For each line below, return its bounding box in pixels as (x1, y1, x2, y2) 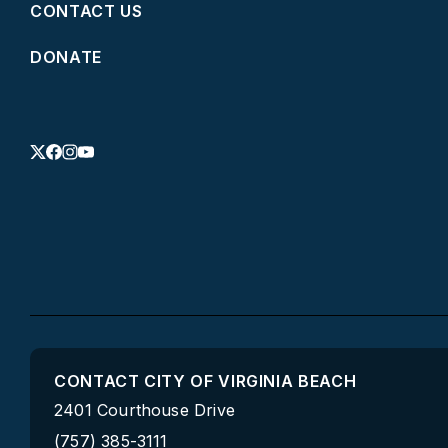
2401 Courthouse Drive (54, 400, 236, 420)
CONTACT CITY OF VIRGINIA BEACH (54, 371, 357, 391)
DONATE (30, 47, 102, 67)
